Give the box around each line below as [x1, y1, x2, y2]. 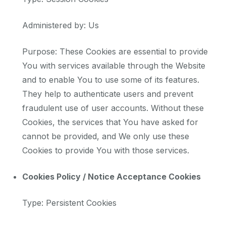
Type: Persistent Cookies [22, 198, 117, 208]
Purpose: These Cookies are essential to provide [22, 46, 208, 57]
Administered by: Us [22, 20, 99, 31]
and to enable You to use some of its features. [22, 75, 199, 85]
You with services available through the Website [22, 61, 205, 71]
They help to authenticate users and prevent [22, 89, 193, 99]
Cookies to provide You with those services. [22, 145, 189, 156]
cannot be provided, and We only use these [22, 131, 189, 142]
